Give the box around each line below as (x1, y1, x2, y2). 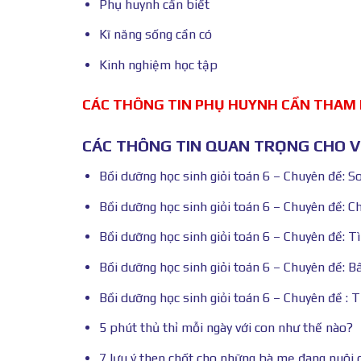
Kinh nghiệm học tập (98, 56, 218, 73)
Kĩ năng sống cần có (98, 27, 212, 43)
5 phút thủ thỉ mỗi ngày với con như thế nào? (98, 320, 353, 336)
